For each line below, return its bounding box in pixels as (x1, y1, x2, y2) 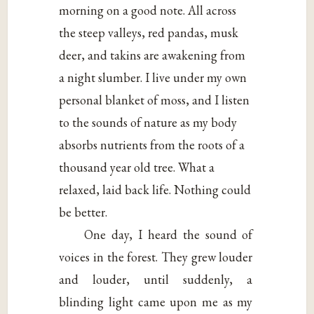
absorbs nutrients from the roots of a (59, 137, 245, 153)
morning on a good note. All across (59, 2, 237, 19)
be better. (59, 204, 108, 221)
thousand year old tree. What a (59, 159, 215, 176)
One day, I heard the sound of (84, 226, 253, 243)
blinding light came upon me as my (59, 294, 253, 310)
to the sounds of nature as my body (59, 114, 238, 131)
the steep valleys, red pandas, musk (59, 25, 239, 41)
